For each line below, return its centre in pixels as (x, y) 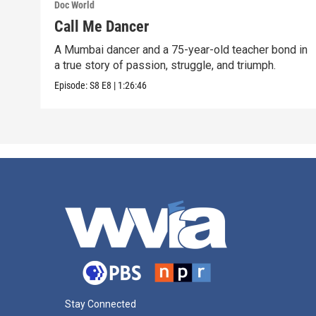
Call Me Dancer (102, 27)
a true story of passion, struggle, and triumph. (165, 66)
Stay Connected (101, 304)
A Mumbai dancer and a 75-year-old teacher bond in (181, 50)
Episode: (72, 86)
